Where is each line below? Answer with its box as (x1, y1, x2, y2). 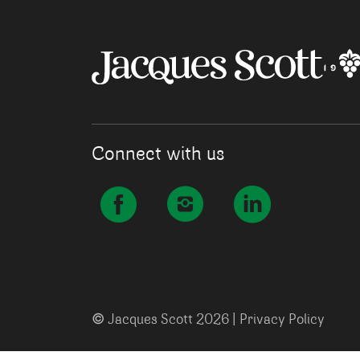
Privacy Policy (239, 313, 325, 328)
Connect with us (92, 145, 224, 165)
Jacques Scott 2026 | (104, 313, 239, 328)
